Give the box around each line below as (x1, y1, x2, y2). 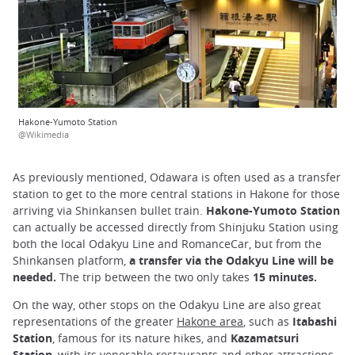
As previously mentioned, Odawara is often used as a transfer (13, 169, 341, 185)
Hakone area (177, 313, 243, 329)
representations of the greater (13, 313, 177, 329)
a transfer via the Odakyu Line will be (129, 252, 334, 268)
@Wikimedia (18, 128, 69, 141)
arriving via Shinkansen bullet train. (13, 202, 206, 218)
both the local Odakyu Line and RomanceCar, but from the (13, 235, 322, 251)
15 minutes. (253, 269, 317, 284)
